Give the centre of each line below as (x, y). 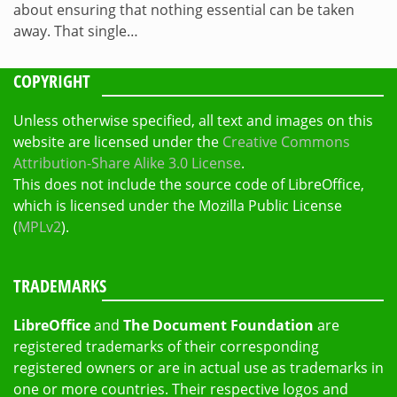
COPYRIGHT (52, 81)
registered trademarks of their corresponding (166, 346)
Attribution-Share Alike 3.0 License (127, 163)
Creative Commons (286, 142)
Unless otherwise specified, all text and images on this (193, 121)
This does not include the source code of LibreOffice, (189, 184)
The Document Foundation (218, 325)
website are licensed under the (118, 142)
